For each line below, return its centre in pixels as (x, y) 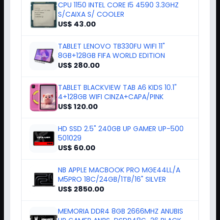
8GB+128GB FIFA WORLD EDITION (111, 73)
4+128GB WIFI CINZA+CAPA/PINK (111, 114)
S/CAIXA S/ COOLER (91, 32)
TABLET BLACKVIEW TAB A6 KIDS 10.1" (117, 105)
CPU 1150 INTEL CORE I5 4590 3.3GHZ (118, 22)
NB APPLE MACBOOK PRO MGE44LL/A (119, 187)
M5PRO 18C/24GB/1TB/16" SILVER (112, 197)
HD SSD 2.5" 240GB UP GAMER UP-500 (121, 146)
